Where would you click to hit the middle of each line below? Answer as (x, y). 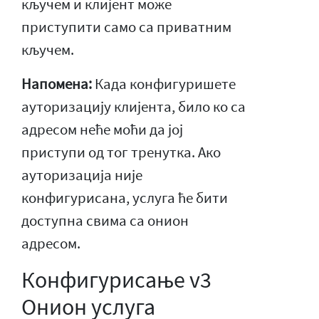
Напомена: (57, 84)
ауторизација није (82, 175)
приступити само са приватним (126, 27)
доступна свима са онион (105, 220)
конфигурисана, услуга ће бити (125, 198)
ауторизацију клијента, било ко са (134, 106)
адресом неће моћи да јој (102, 129)
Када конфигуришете (164, 84)
